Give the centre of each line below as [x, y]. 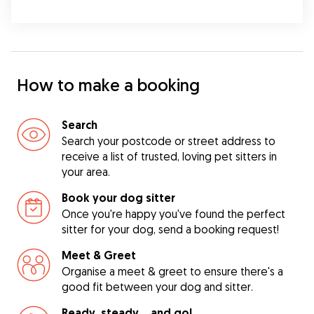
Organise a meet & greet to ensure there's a [172, 271]
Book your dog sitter [118, 198]
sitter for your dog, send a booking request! [170, 229]
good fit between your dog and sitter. [157, 287]
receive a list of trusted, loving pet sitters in [169, 156]
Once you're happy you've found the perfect [173, 214]
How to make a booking [108, 85]
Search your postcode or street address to [169, 141]
